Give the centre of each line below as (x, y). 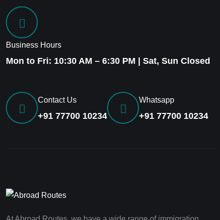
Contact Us (57, 100)
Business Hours (34, 45)
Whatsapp (157, 100)
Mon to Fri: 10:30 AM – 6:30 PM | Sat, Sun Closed (108, 61)
